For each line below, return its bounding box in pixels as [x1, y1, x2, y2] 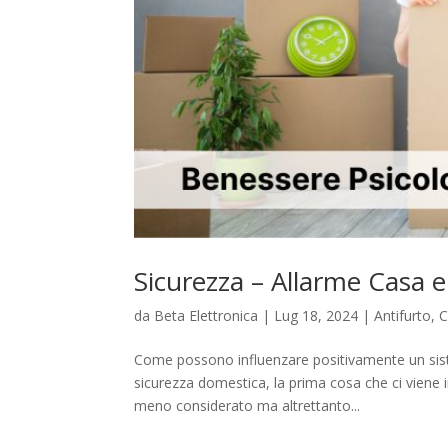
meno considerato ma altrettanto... [134, 396, 361, 416]
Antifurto [374, 306, 432, 326]
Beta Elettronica [154, 306, 259, 326]
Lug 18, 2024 [274, 306, 359, 326]
